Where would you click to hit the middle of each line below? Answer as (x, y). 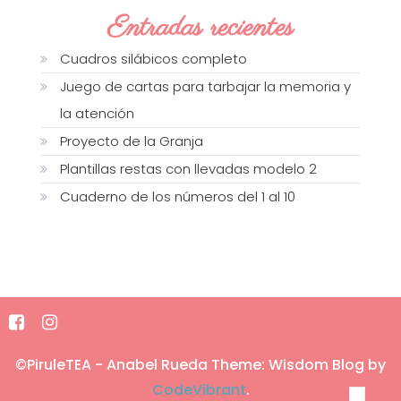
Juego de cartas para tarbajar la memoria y (205, 86)
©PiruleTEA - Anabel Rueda (113, 364)
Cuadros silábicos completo (153, 58)
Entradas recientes (200, 28)
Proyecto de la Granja (131, 141)
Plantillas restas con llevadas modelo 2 (188, 168)
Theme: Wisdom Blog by (299, 364)
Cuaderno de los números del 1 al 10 (177, 196)
